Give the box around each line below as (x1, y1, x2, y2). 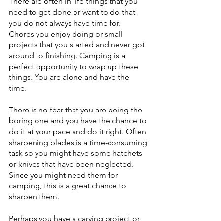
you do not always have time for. (9, 18, 123, 28)
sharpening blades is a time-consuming (9, 138, 149, 147)
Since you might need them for (9, 170, 120, 180)
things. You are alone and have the (9, 73, 131, 82)
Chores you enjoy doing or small (9, 29, 125, 38)
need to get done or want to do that (9, 7, 137, 17)
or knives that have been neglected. (9, 159, 136, 169)
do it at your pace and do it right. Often (9, 127, 148, 136)
